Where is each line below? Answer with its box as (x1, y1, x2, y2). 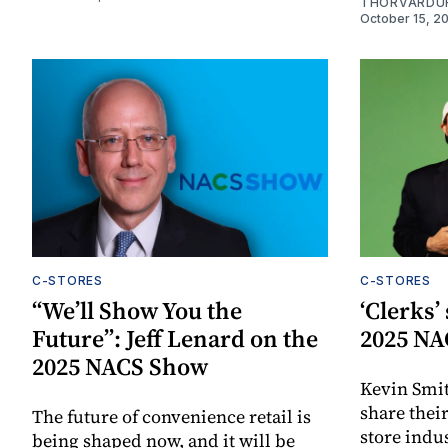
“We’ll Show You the (32, 293, 242, 327)
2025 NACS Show (32, 349, 208, 383)
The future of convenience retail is (32, 403, 311, 429)
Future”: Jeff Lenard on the (32, 321, 318, 355)
